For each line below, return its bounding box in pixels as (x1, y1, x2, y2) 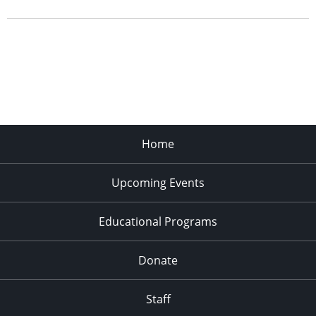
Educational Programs (99, 213, 217, 229)
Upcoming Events (111, 174, 205, 190)
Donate (138, 252, 178, 268)
